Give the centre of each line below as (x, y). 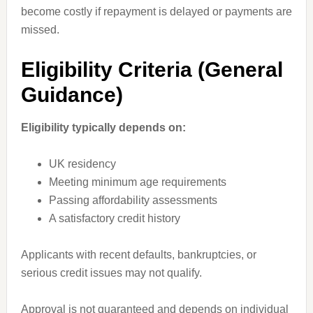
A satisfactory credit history (114, 218)
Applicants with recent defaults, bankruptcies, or (138, 255)
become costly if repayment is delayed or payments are (156, 12)
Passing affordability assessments (133, 200)
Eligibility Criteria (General (152, 70)
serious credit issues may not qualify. (111, 273)
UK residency (82, 164)
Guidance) (72, 95)
